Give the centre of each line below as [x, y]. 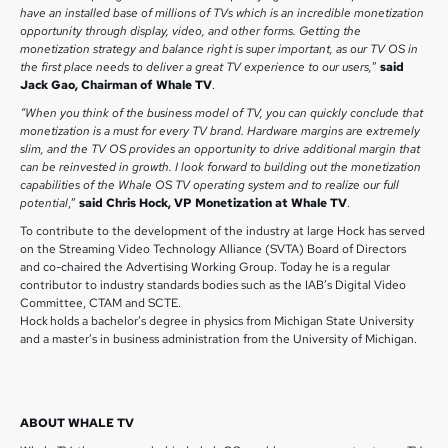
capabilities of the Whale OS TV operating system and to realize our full [209, 185]
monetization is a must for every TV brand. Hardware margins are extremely [220, 131]
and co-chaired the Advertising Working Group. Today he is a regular [205, 267]
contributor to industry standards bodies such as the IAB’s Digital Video [213, 285]
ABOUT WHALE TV [77, 423]
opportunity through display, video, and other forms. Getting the [190, 31]
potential [44, 203]
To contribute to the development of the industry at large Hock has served [222, 231]
